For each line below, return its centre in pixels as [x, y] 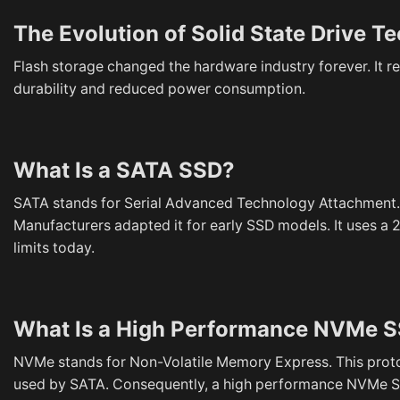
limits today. [54, 247]
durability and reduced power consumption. [159, 89]
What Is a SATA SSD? [124, 171]
